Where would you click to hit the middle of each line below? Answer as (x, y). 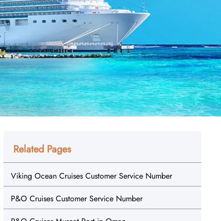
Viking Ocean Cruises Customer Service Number (91, 176)
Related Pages (42, 149)
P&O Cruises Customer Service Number (76, 199)
